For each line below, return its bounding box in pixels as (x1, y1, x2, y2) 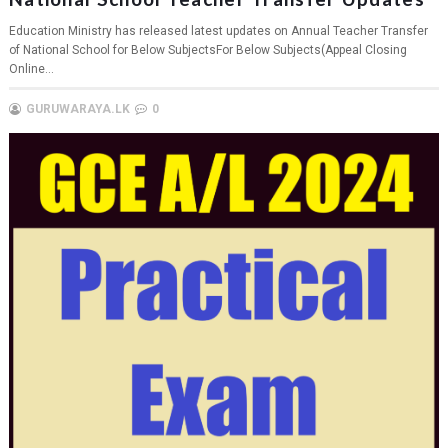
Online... (8, 62, 54, 77)
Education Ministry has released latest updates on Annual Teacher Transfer (8, 24, 428, 39)
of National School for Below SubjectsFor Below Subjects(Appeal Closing (8, 43, 407, 58)
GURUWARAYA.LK (25, 102, 130, 117)
